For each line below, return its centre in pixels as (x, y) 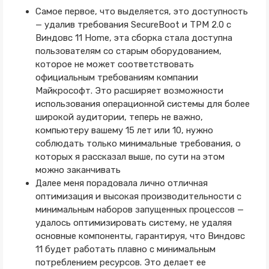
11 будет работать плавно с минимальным (125, 249)
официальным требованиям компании (116, 77)
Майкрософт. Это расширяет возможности (129, 91)
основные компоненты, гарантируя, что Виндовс (140, 236)
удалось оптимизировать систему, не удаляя (133, 223)
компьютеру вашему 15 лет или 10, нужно (124, 130)
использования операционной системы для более (142, 104)
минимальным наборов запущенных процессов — (139, 210)
